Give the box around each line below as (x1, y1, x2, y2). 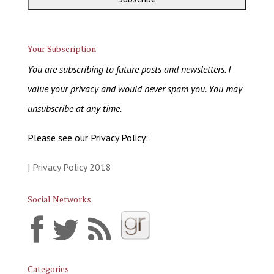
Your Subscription (27, 42, 96, 54)
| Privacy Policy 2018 (27, 160, 111, 173)
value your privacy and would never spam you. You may (27, 82, 242, 95)
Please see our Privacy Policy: (27, 131, 148, 144)
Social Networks (27, 193, 91, 205)
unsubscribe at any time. (27, 102, 122, 114)
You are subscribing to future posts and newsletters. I (27, 62, 231, 75)
